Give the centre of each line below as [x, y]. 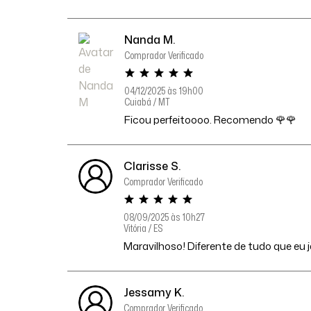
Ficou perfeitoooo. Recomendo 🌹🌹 [210, 120]
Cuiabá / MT [147, 102]
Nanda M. [150, 40]
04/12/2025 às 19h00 [164, 91]
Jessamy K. [154, 292]
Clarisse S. [152, 166]
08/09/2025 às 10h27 [165, 217]
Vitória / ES [144, 228]
